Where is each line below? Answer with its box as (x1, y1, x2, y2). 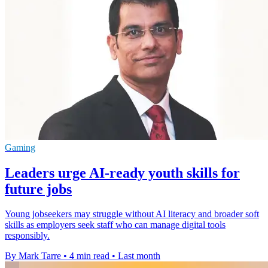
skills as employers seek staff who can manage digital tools (5, 220, 226, 230)
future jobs (5, 181, 72, 197)
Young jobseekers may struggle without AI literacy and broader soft (5, 209, 259, 220)
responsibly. (5, 230, 50, 241)
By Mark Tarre (5, 251, 61, 261)
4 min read (69, 251, 109, 261)
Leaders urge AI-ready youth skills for (5, 165, 240, 181)
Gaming (5, 142, 35, 153)
